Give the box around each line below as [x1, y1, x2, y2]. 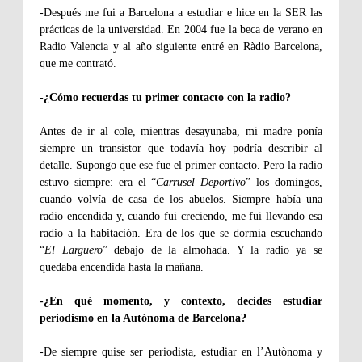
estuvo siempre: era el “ [40, 176, 157, 189]
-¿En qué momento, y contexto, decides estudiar [40, 295, 322, 308]
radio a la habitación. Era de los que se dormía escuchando [40, 227, 322, 240]
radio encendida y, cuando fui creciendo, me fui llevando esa [40, 210, 322, 223]
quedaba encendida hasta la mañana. [40, 261, 204, 274]
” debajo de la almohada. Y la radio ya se [102, 244, 323, 257]
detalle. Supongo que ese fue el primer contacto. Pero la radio [40, 159, 322, 172]
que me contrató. [40, 57, 123, 70]
